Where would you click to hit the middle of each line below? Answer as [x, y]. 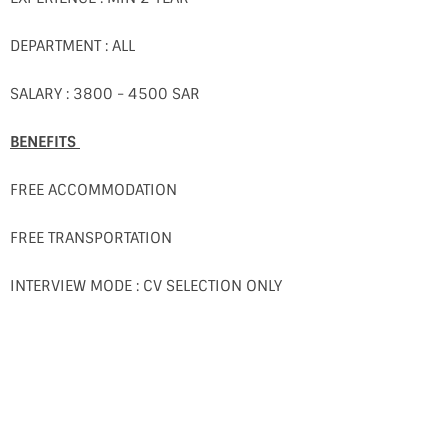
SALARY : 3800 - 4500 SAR [105, 94]
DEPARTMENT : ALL [72, 46]
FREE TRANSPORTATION [91, 238]
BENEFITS [45, 142]
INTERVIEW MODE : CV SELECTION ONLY [146, 286]
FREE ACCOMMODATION [93, 190]
